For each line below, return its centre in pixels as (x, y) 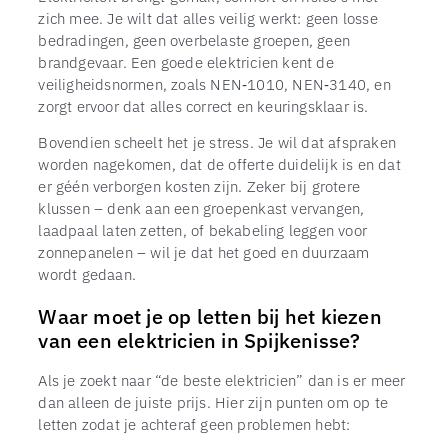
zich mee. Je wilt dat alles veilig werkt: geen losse (208, 17)
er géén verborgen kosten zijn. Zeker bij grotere (199, 186)
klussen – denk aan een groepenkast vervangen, (201, 208)
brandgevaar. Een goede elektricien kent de (186, 61)
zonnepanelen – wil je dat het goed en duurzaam (204, 252)
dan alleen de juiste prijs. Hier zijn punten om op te (213, 402)
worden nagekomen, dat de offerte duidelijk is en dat (219, 164)
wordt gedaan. (87, 274)
